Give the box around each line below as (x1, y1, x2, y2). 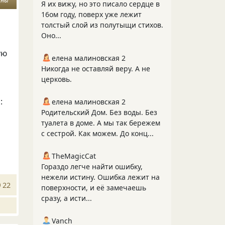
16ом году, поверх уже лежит (41, 10, 142, 19)
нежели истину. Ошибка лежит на (41, 172, 160, 182)
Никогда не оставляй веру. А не (41, 64, 150, 73)
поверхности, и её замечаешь (41, 183, 146, 192)
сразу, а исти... (41, 193, 92, 203)
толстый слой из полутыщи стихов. (41, 20, 163, 30)
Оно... (41, 31, 61, 40)
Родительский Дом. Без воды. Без (41, 107, 157, 117)
